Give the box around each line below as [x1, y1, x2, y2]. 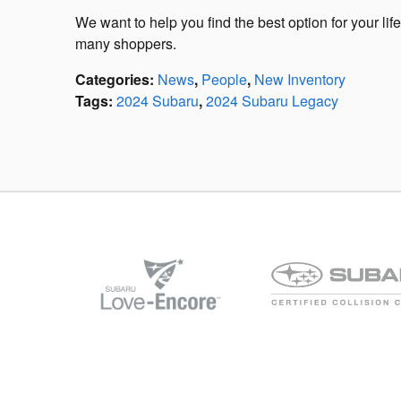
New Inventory [254, 68, 346, 90]
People [201, 68, 247, 90]
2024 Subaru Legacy [206, 90, 338, 111]
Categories [75, 68, 149, 90]
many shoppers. [75, 32, 176, 54]
